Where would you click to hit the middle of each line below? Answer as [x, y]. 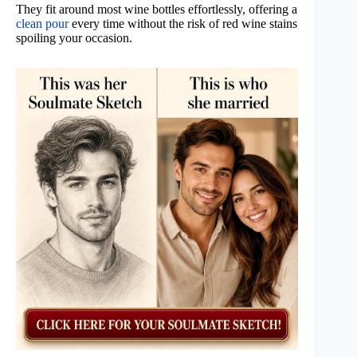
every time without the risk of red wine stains [183, 23]
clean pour [42, 23]
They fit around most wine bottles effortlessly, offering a [157, 9]
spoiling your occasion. [74, 37]
